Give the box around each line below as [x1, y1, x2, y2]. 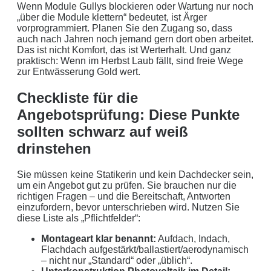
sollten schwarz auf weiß [17, 123, 188, 140]
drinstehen [17, 140, 91, 157]
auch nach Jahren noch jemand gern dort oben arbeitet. [17, 34, 253, 45]
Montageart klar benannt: [41, 233, 156, 244]
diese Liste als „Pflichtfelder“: [17, 213, 140, 224]
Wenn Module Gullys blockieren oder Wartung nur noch [17, 1, 253, 12]
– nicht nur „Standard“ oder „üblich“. [41, 255, 192, 266]
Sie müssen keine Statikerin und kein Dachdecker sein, [17, 169, 253, 180]
